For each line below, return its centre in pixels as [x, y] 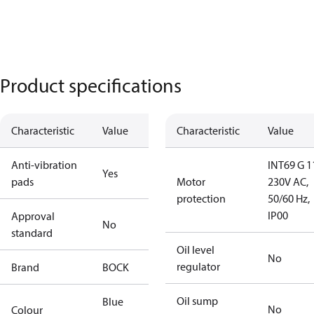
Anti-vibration [44, 165]
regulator [198, 266]
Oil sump [197, 301]
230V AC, [288, 182]
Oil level [196, 250]
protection [201, 198]
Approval [33, 216]
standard [32, 233]
